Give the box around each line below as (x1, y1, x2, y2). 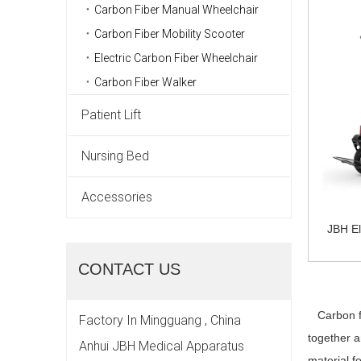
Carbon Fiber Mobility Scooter (94, 27, 245, 41)
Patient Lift (81, 107, 141, 123)
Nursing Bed (81, 148, 149, 164)
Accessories (81, 189, 152, 205)
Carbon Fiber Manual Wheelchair (94, 3, 259, 17)
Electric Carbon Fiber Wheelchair (94, 52, 258, 65)
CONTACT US (78, 260, 180, 279)
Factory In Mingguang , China (79, 313, 241, 329)
